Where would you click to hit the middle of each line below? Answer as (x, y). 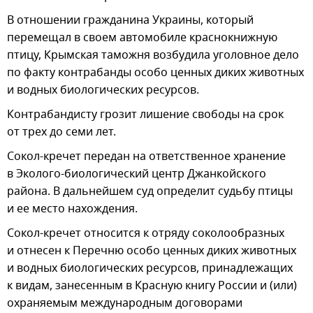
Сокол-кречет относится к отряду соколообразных (146, 234)
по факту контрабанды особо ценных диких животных (155, 73)
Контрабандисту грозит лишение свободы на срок (145, 115)
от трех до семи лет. (61, 132)
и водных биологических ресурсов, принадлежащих (150, 269)
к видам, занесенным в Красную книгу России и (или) (152, 286)
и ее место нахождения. (72, 209)
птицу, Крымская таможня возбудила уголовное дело (153, 56)
